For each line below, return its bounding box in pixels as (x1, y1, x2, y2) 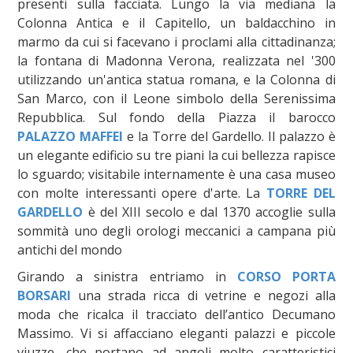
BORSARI (17, 286, 72, 304)
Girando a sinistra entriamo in (17, 267, 237, 285)
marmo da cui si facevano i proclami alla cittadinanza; (17, 32, 336, 50)
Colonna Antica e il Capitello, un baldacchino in (17, 13, 336, 32)
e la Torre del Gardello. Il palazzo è (123, 127, 336, 145)
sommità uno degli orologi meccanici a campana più (17, 221, 336, 240)
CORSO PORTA (236, 267, 336, 285)
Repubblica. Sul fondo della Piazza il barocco (17, 108, 336, 126)
